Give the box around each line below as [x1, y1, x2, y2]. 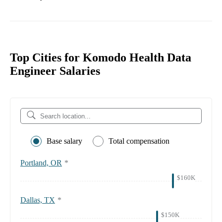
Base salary [47, 137, 82, 146]
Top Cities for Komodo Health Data [10, 51, 191, 64]
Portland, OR [20, 159, 62, 167]
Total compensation [109, 137, 169, 146]
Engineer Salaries [10, 64, 100, 78]
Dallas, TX [20, 196, 55, 205]
